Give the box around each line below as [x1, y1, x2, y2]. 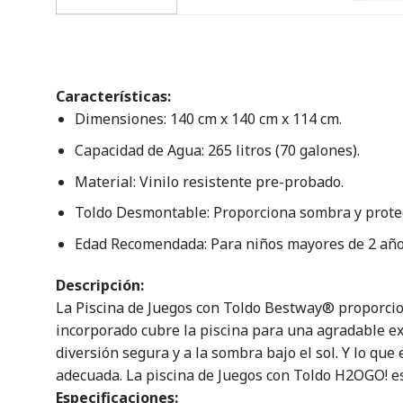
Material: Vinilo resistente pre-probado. [74, 171, 344, 192]
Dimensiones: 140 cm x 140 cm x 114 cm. [74, 109, 342, 130]
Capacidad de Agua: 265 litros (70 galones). [74, 139, 360, 160]
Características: [56, 86, 171, 107]
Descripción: [56, 274, 144, 295]
